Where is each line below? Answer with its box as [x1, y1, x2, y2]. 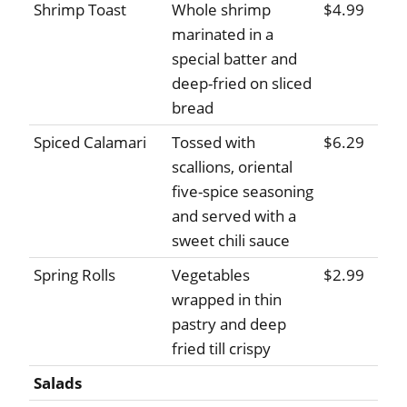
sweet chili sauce [172, 230, 290, 252]
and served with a [172, 205, 296, 227]
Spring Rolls [34, 264, 115, 286]
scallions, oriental [172, 156, 293, 178]
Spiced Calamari [34, 132, 146, 154]
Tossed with [172, 132, 255, 154]
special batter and [172, 48, 297, 70]
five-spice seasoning [172, 181, 313, 203]
